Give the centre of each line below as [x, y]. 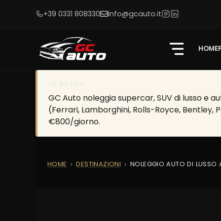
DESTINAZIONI [99, 164]
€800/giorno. [74, 122]
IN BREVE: [68, 84]
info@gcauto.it [134, 14]
